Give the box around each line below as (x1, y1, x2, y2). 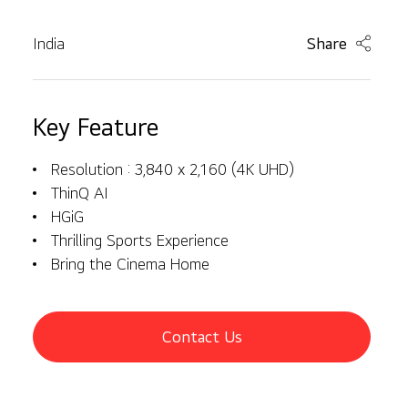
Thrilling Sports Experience (51, 230, 229, 250)
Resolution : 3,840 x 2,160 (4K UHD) (51, 159, 294, 178)
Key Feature (33, 111, 158, 141)
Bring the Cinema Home (51, 254, 209, 273)
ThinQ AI (51, 183, 108, 202)
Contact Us (161, 327, 242, 346)
